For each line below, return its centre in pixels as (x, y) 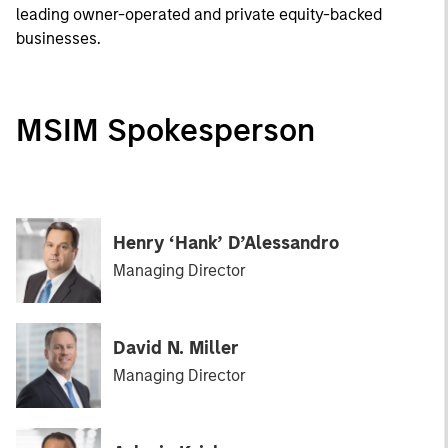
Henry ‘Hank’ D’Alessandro (226, 243)
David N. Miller (176, 348)
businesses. (58, 38)
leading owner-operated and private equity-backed (199, 14)
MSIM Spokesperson (165, 130)
